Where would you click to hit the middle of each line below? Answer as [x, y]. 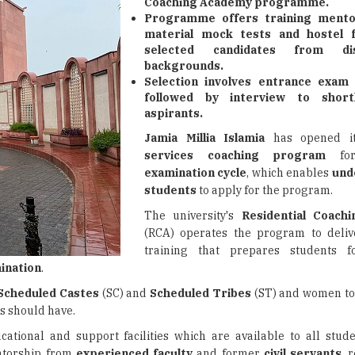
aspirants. [174, 113]
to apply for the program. [265, 190]
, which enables [289, 173]
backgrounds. [184, 66]
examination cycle [196, 173]
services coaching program [235, 155]
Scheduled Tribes [200, 293]
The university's [193, 216]
